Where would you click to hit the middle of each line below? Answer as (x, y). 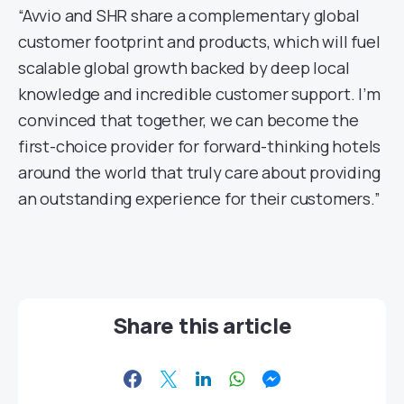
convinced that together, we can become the (188, 119)
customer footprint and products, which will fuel (199, 41)
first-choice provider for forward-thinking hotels (200, 146)
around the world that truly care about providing (199, 172)
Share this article (202, 325)
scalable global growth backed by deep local (184, 67)
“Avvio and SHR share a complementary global (189, 15)
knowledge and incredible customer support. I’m (199, 93)
